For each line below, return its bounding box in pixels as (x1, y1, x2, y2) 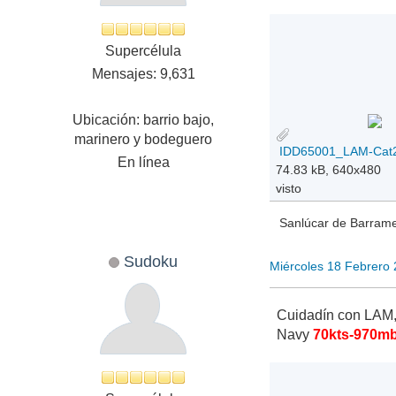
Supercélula (105, 42, 182, 58)
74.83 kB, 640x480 (276, 162, 382, 177)
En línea (117, 154, 170, 170)
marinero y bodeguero (74, 131, 213, 147)
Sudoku (124, 251, 179, 270)
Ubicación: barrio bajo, (72, 111, 215, 127)
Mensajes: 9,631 (91, 65, 195, 81)
